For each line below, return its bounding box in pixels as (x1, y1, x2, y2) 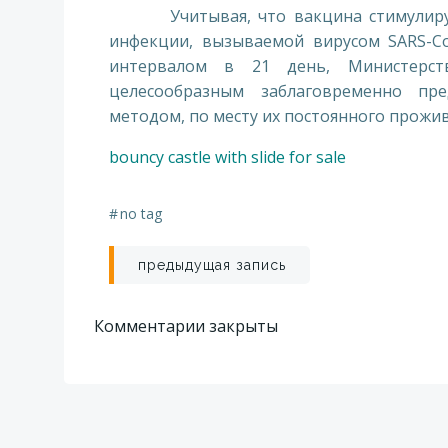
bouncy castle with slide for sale (109, 146, 346, 168)
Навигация (108, 240, 324, 297)
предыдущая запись (138, 257, 286, 273)
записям (108, 336, 273, 393)
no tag (120, 204, 162, 223)
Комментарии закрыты (94, 315, 278, 337)
